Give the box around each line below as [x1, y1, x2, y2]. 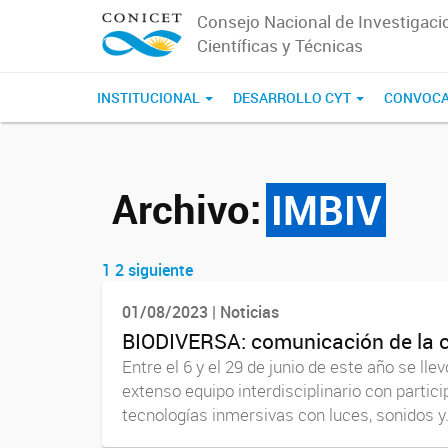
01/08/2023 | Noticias [122, 301, 279, 323]
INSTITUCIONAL [97, 88, 203, 107]
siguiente [128, 259, 193, 281]
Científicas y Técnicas [196, 34, 363, 57]
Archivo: [112, 182, 261, 236]
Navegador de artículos [102, 271, 435, 314]
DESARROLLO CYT [233, 88, 354, 107]
